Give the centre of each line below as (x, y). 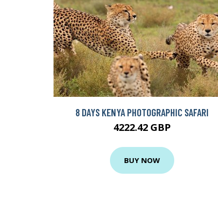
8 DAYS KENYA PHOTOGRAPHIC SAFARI (142, 112)
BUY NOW (142, 160)
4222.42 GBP (142, 127)
